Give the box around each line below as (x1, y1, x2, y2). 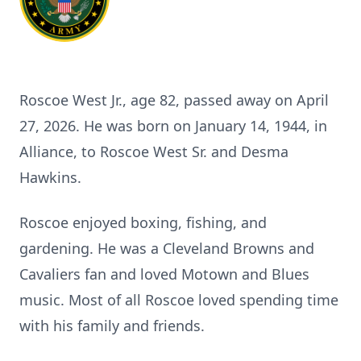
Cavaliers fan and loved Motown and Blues (19, 264, 309, 284)
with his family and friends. (19, 316, 205, 335)
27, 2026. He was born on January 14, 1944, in (19, 116, 327, 135)
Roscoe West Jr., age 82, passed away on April (19, 90, 329, 110)
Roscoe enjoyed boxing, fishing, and (19, 213, 267, 232)
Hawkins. (19, 168, 81, 187)
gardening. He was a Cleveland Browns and (19, 239, 314, 258)
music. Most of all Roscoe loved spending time (19, 290, 338, 309)
